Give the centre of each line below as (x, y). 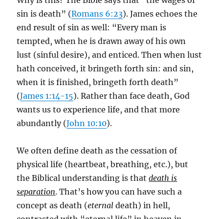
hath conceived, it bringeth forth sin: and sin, (105, 68)
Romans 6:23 (97, 14)
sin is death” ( (44, 14)
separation (36, 192)
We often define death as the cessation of (97, 151)
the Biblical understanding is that (83, 178)
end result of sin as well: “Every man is (92, 27)
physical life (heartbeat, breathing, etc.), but (103, 164)
